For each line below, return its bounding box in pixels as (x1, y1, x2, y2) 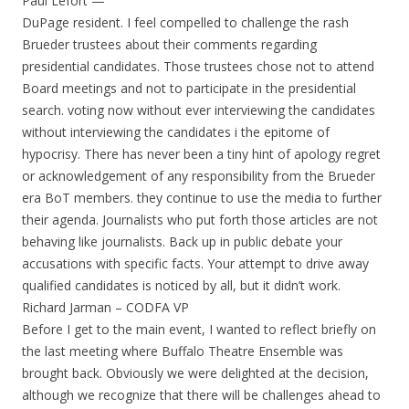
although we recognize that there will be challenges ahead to (22, 386, 381, 404)
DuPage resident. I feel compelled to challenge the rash (22, 14, 349, 31)
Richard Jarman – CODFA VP (22, 299, 189, 316)
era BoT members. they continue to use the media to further (22, 189, 382, 206)
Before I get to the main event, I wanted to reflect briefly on (22, 320, 376, 338)
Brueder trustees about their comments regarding (22, 36, 317, 53)
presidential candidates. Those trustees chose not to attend (22, 58, 374, 75)
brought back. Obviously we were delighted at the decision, (22, 364, 369, 382)
